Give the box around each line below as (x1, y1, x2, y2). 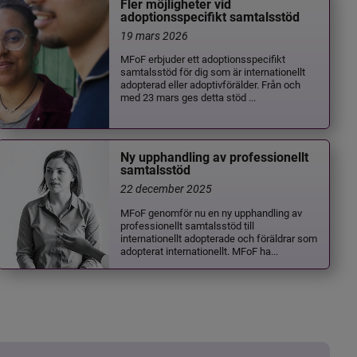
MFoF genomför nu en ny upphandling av (120, 205, 303, 219)
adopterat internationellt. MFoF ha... (120, 243, 279, 257)
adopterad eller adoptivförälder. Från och (120, 77, 301, 92)
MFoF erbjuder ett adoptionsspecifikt (120, 52, 286, 66)
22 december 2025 (120, 180, 213, 196)
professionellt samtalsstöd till (120, 218, 255, 232)
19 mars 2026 (120, 27, 189, 43)
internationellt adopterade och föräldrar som (120, 230, 318, 245)
